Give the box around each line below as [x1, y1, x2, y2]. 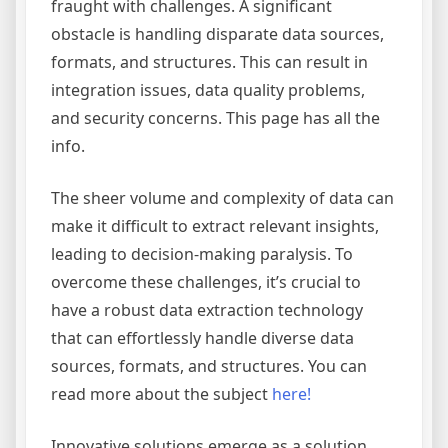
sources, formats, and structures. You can [51, 355, 367, 377]
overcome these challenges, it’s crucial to [51, 271, 361, 293]
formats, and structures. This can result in [51, 51, 368, 73]
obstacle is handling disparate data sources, [51, 23, 384, 45]
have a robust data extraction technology [51, 299, 363, 321]
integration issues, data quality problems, [51, 79, 365, 101]
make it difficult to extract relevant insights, [51, 215, 379, 237]
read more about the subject [51, 383, 272, 405]
